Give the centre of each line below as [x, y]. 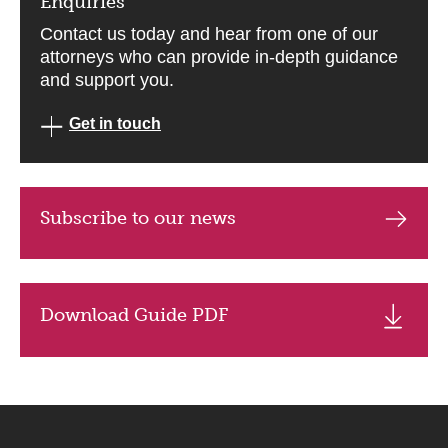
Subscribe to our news [138, 218]
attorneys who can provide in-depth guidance [219, 57]
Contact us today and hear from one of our [209, 34]
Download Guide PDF [134, 315]
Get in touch [115, 123]
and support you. [107, 80]
